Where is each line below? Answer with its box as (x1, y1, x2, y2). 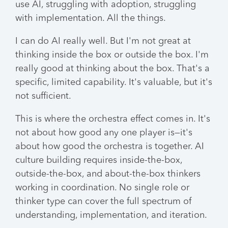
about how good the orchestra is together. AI (15, 142, 204, 151)
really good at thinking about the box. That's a (15, 64, 210, 73)
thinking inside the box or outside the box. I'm (15, 50, 209, 60)
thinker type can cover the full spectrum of (15, 197, 191, 206)
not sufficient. (15, 92, 71, 101)
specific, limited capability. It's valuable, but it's (15, 78, 212, 87)
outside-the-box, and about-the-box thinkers (15, 169, 201, 179)
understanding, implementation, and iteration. (15, 211, 207, 220)
